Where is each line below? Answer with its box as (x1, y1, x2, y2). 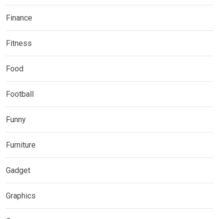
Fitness (6, 39, 32, 48)
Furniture (6, 140, 36, 150)
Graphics (6, 191, 36, 201)
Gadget (6, 166, 30, 175)
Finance (6, 13, 32, 23)
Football (6, 89, 34, 99)
